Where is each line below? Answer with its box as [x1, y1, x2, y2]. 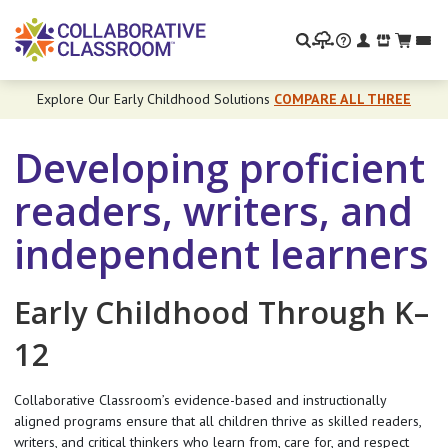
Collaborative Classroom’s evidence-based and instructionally [14, 390, 387, 409]
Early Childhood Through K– [14, 290, 430, 333]
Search [15, 11, 59, 29]
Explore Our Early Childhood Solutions [37, 89, 274, 108]
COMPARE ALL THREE [274, 89, 411, 108]
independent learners [14, 226, 430, 281]
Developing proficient [14, 140, 426, 195]
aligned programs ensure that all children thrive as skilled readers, [14, 411, 422, 430]
